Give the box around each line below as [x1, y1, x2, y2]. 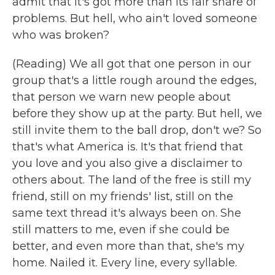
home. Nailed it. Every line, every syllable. [12, 256, 237, 269]
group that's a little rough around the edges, [12, 74, 257, 87]
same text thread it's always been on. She [12, 206, 241, 220]
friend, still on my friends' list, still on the [12, 190, 233, 203]
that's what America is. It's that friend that [12, 140, 243, 153]
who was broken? [12, 28, 109, 42]
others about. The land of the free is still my [12, 173, 251, 187]
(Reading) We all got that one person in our [12, 57, 251, 71]
